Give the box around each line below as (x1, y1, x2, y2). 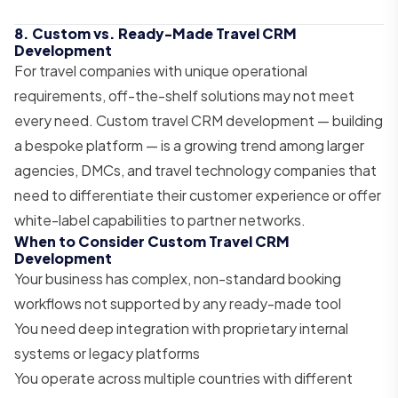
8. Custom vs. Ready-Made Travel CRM (14, 23, 297, 43)
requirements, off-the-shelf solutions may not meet (14, 85, 354, 105)
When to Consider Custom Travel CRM (14, 231, 290, 251)
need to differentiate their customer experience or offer (14, 185, 381, 204)
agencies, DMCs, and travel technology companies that (14, 160, 377, 179)
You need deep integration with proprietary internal (14, 318, 348, 338)
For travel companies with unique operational (14, 60, 307, 80)
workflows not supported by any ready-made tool (14, 293, 341, 313)
